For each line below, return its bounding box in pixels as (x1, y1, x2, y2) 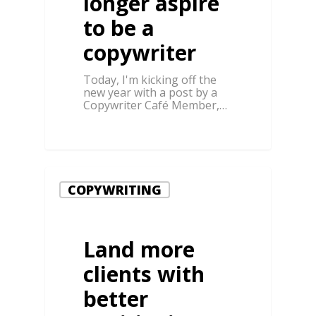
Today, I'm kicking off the (83, 72, 217, 88)
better (83, 284, 149, 313)
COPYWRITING (68, 181, 162, 199)
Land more (83, 234, 195, 264)
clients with (83, 259, 205, 288)
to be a (83, 13, 155, 43)
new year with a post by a (83, 85, 218, 101)
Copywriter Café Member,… (83, 97, 228, 114)
